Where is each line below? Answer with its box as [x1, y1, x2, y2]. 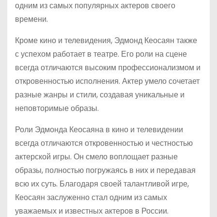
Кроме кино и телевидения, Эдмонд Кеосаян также [15, 35, 197, 46]
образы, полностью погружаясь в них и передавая [15, 165, 196, 176]
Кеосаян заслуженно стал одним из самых [15, 192, 167, 203]
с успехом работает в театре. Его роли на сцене [15, 48, 187, 60]
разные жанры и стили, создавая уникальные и [15, 89, 185, 100]
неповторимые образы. [15, 103, 99, 114]
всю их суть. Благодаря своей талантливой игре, [15, 178, 189, 189]
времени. [15, 14, 48, 25]
